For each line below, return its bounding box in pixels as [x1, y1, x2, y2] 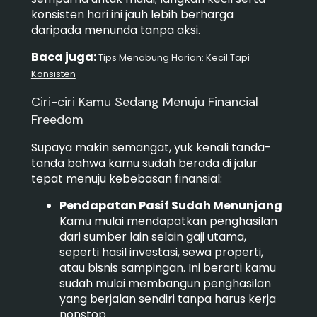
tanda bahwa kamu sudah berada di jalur [30, 154, 258, 171]
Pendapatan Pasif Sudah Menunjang [59, 197, 282, 214]
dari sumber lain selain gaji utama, [59, 228, 246, 245]
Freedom [30, 110, 83, 128]
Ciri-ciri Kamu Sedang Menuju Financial [30, 93, 258, 110]
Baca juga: [30, 48, 98, 65]
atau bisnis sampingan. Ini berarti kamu [59, 259, 276, 276]
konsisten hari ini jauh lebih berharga [30, 6, 234, 23]
